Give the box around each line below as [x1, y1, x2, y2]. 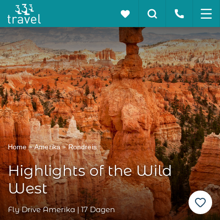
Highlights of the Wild [8, 162, 172, 180]
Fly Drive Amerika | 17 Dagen [8, 205, 115, 214]
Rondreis [68, 143, 97, 151]
